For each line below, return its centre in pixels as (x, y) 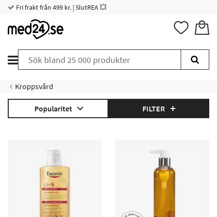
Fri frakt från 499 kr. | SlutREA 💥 (61, 7)
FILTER (154, 108)
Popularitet (53, 108)
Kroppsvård (34, 86)
